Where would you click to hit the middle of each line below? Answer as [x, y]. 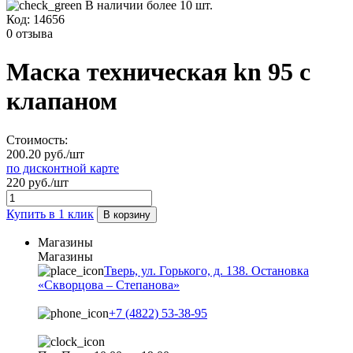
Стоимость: [37, 139]
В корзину [127, 214]
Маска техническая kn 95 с [158, 72]
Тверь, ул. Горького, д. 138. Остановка [206, 270]
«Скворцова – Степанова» [109, 284]
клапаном [62, 101]
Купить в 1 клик [50, 214]
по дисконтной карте [63, 168]
